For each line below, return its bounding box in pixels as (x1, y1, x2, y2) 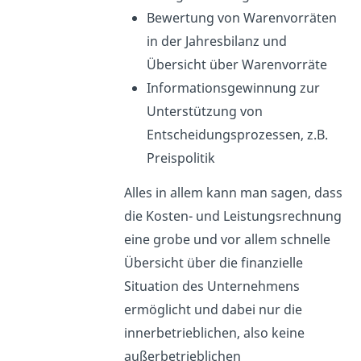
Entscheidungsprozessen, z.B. (146, 125, 328, 143)
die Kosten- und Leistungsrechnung (123, 206, 342, 225)
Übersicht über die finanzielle (123, 253, 303, 272)
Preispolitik (146, 148, 215, 167)
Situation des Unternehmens (123, 276, 300, 295)
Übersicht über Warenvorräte (146, 55, 327, 73)
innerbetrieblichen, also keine (123, 323, 305, 342)
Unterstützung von (146, 102, 263, 120)
